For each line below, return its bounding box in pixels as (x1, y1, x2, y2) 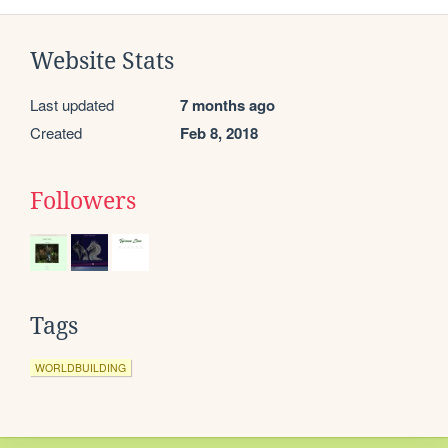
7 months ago (180, 93, 275, 116)
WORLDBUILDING (35, 359, 126, 375)
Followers (30, 187, 136, 214)
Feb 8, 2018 (180, 121, 258, 144)
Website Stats (30, 47, 174, 74)
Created (30, 121, 82, 143)
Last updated (30, 93, 114, 115)
